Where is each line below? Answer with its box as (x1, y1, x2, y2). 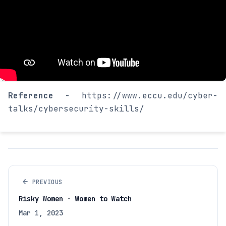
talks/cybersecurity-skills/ (8, 103, 144, 115)
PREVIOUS (32, 178, 63, 186)
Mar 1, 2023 (19, 208, 63, 218)
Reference (8, 90, 53, 101)
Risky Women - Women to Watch (19, 194, 132, 204)
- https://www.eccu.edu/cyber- (53, 90, 218, 101)
